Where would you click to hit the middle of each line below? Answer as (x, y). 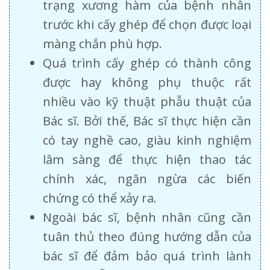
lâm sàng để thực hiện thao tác (147, 159)
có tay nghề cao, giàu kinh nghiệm (147, 140)
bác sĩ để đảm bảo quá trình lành (147, 256)
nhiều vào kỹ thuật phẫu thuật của (147, 101)
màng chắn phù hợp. (102, 43)
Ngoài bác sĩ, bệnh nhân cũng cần (147, 217)
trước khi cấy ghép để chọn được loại (147, 24)
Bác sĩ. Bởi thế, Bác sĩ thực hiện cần (147, 121)
